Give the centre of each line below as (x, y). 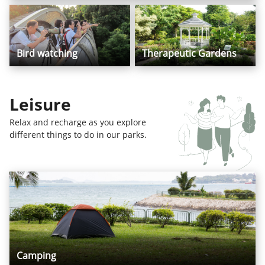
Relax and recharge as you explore (78, 122)
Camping (36, 255)
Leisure (40, 104)
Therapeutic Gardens (189, 53)
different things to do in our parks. (78, 134)
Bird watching (47, 53)
